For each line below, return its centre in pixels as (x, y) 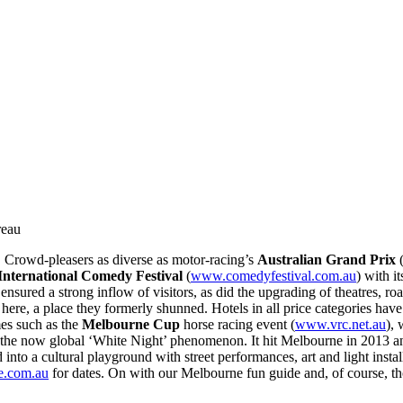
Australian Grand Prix (327, 259)
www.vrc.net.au (340, 324)
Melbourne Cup (131, 324)
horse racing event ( (237, 324)
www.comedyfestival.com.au (273, 275)
